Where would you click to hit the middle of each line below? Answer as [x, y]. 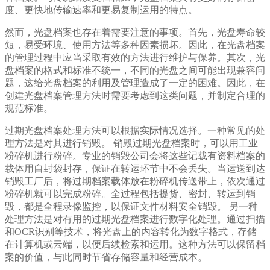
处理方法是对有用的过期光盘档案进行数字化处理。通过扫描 [135, 219]
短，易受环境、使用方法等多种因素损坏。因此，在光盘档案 [135, 45]
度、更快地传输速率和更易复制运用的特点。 [101, 10]
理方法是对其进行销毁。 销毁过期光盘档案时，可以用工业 [131, 143]
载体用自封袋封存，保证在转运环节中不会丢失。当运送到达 [135, 169]
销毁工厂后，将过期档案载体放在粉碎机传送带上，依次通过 [135, 181]
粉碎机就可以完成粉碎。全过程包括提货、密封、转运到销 [130, 194]
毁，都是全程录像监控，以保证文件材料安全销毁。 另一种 [131, 207]
